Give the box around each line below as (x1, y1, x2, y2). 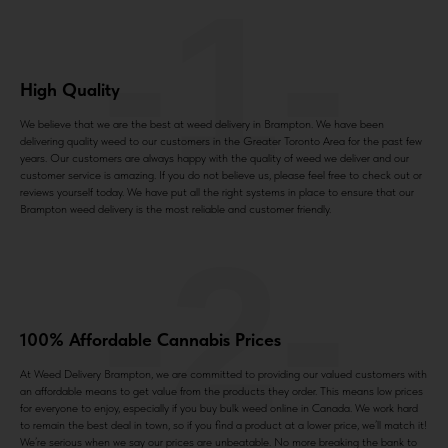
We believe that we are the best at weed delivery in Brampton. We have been (20, 117, 384, 132)
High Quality (20, 79, 120, 101)
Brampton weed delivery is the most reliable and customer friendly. (20, 202, 331, 217)
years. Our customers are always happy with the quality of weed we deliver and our (20, 151, 409, 166)
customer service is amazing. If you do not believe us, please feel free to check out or (20, 168, 422, 183)
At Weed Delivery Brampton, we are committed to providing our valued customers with (20, 367, 427, 382)
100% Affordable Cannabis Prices (20, 329, 281, 351)
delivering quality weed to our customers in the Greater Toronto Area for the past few (20, 134, 422, 149)
